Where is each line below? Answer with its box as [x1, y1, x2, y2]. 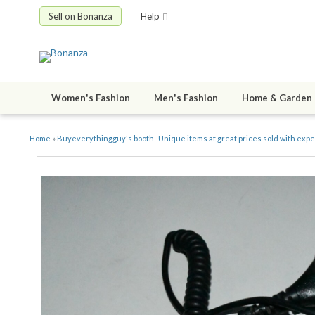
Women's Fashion [51, 92, 130, 104]
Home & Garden [242, 92, 312, 104]
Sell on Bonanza [49, 11, 112, 22]
